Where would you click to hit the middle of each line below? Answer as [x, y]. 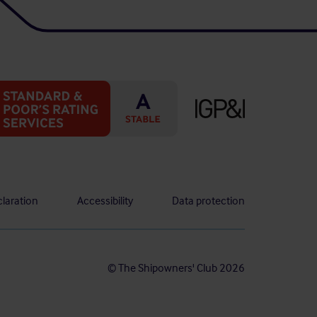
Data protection [208, 201]
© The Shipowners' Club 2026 [176, 267]
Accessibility [105, 201]
